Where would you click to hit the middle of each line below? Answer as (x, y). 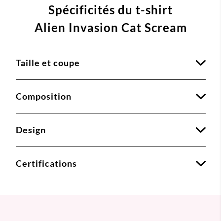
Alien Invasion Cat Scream (110, 27)
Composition (43, 96)
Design (31, 129)
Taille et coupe (48, 62)
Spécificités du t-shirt (110, 9)
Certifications (46, 163)
